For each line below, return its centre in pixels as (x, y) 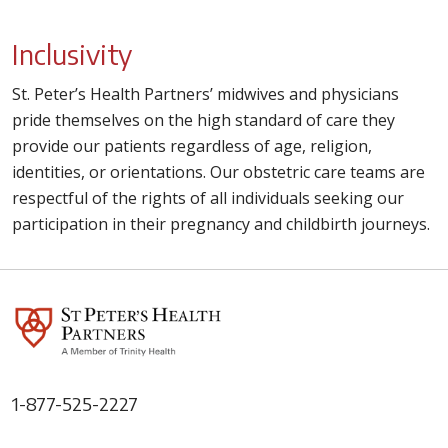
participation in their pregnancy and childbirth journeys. (223, 224)
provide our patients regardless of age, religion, (192, 146)
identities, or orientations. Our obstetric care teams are (218, 172)
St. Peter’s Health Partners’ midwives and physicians (205, 94)
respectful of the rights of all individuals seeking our (208, 198)
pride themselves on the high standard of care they (203, 120)
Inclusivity (72, 54)
